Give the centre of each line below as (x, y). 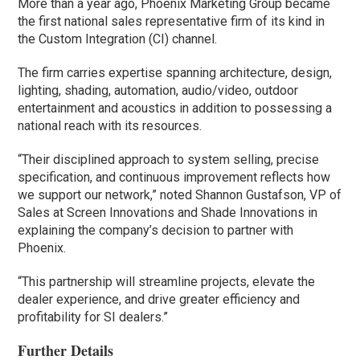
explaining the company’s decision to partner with (156, 230)
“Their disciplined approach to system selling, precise (169, 159)
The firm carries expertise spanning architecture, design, (175, 72)
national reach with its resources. (110, 125)
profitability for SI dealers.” (93, 317)
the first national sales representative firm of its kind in (172, 21)
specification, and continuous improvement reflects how (174, 177)
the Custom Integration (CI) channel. (118, 39)
